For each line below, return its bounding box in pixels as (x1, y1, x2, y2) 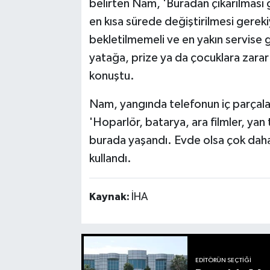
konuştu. (89, 69, 134, 82)
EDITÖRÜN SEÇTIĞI (195, 257, 252, 264)
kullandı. (89, 152, 131, 165)
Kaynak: (89, 191, 131, 202)
